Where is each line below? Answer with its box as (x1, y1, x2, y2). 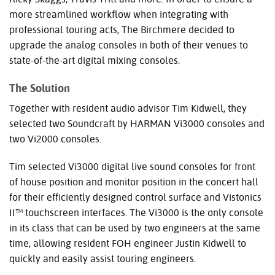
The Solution (9, 81, 70, 95)
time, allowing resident (9, 237, 112, 249)
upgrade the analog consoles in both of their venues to (9, 39, 248, 51)
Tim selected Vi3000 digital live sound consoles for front (9, 160, 255, 172)
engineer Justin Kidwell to (131, 237, 246, 249)
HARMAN (130, 117, 171, 130)
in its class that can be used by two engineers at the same (9, 222, 260, 234)
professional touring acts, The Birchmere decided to (9, 23, 234, 36)
